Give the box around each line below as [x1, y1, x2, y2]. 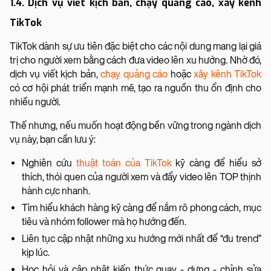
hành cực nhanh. [22, 184, 90, 197]
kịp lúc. [22, 246, 50, 258]
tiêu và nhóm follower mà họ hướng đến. [22, 215, 186, 227]
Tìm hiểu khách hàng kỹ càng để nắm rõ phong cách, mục [22, 201, 261, 214]
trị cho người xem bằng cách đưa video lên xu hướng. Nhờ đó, [10, 54, 261, 66]
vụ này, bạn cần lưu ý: [10, 133, 96, 145]
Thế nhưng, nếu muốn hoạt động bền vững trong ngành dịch [10, 119, 261, 131]
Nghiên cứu [22, 157, 76, 169]
